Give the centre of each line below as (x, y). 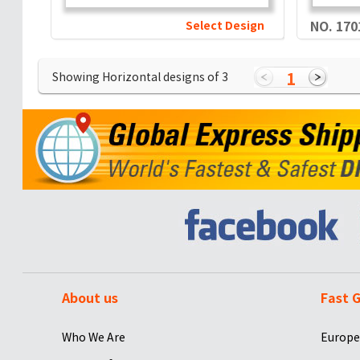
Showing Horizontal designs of (137, 77)
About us (90, 298)
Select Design (225, 26)
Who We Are (93, 337)
